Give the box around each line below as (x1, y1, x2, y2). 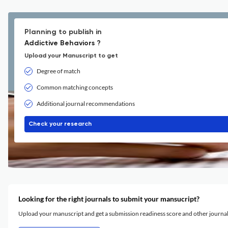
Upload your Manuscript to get (24, 53, 118, 59)
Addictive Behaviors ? (24, 40, 101, 47)
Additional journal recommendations (37, 100, 135, 107)
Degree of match (37, 67, 80, 75)
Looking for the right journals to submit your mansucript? (18, 194, 199, 203)
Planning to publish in (24, 28, 102, 36)
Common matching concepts (37, 83, 113, 91)
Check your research (28, 121, 92, 127)
